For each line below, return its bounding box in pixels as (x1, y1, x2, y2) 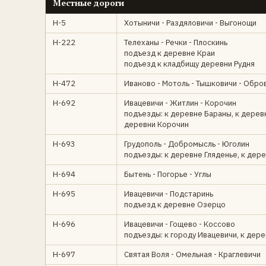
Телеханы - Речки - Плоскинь (124, 37, 227, 47)
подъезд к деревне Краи (124, 48, 215, 58)
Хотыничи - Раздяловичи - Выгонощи (124, 18, 256, 28)
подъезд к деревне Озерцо (124, 199, 226, 210)
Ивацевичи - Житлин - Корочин (124, 98, 236, 108)
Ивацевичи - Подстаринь (124, 189, 213, 199)
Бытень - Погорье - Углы (124, 169, 211, 179)
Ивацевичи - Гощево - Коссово (124, 219, 235, 229)
